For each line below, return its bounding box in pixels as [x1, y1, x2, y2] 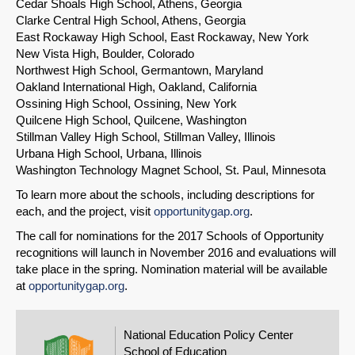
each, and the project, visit [16, 204, 154, 219]
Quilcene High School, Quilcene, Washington [16, 113, 246, 128]
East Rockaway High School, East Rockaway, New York [16, 30, 309, 44]
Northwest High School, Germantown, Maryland [16, 63, 263, 78]
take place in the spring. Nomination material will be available [16, 262, 327, 277]
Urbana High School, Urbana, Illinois [16, 147, 202, 161]
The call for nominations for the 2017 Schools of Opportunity [16, 229, 324, 243]
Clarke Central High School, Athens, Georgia [16, 13, 246, 28]
